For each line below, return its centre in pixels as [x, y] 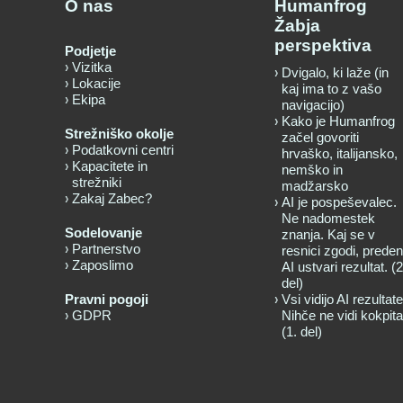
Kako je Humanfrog [338, 121]
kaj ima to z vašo [331, 88]
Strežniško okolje [119, 133]
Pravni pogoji [107, 299]
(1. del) [302, 331]
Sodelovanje [103, 232]
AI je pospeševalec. [339, 201]
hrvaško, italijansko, [340, 153]
